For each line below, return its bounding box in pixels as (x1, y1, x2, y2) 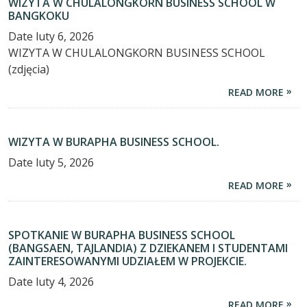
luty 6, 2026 (36, 29, 94, 45)
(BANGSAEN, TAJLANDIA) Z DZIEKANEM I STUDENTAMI (8, 241, 288, 256)
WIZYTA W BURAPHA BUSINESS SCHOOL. (8, 134, 219, 150)
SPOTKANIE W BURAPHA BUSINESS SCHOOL (8, 228, 235, 243)
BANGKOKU (8, 8, 69, 24)
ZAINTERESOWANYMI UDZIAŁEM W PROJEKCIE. (8, 254, 247, 269)
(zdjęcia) (8, 62, 49, 77)
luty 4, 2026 (36, 274, 94, 290)
